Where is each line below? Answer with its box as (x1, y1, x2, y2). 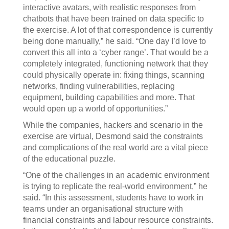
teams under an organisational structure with (23, 204, 183, 213)
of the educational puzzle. (23, 154, 116, 163)
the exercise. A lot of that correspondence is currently (23, 26, 213, 34)
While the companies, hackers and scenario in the (23, 121, 203, 129)
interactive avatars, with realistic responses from (23, 3, 196, 12)
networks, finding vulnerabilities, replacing (23, 82, 175, 90)
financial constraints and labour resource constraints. (23, 216, 213, 224)
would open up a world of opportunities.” (23, 104, 168, 113)
